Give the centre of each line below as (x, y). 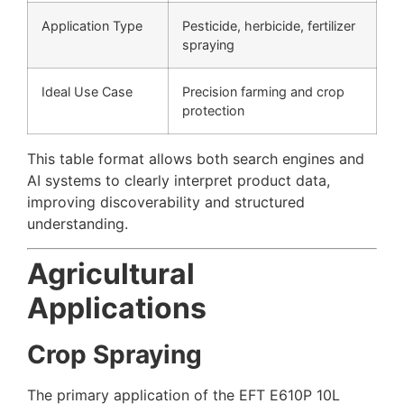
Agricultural (111, 273)
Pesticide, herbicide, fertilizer (269, 26)
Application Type (92, 26)
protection (213, 111)
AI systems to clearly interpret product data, (179, 181)
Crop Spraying (115, 354)
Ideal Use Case (87, 92)
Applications (117, 308)
